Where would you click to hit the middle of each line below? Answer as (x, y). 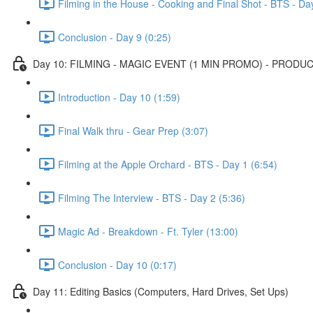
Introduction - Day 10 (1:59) (119, 97)
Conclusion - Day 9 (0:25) (115, 37)
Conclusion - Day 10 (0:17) (117, 264)
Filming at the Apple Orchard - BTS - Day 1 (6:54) (168, 164)
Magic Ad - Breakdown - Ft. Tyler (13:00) (148, 231)
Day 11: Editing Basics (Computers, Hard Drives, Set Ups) (161, 291)
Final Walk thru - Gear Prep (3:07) (133, 130)
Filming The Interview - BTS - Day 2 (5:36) (152, 197)
